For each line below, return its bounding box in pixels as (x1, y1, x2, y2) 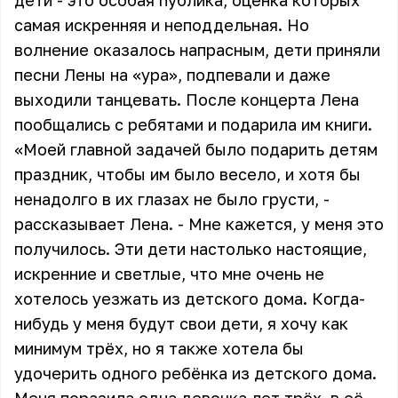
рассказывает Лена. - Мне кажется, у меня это (14, 214, 384, 234)
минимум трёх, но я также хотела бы (14, 338, 304, 358)
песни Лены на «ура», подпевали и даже (14, 65, 330, 84)
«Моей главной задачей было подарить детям (14, 139, 378, 159)
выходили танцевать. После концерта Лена (14, 90, 359, 109)
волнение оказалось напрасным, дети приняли (14, 40, 380, 60)
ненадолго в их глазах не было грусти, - (14, 189, 330, 209)
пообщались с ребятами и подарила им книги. (14, 115, 372, 134)
